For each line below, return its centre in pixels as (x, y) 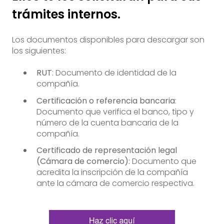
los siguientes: (39, 51)
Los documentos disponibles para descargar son (108, 40)
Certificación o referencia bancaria (106, 100)
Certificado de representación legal (107, 150)
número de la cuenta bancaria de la (107, 122)
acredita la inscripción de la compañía (112, 172)
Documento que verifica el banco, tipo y (115, 111)
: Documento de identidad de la (114, 73)
